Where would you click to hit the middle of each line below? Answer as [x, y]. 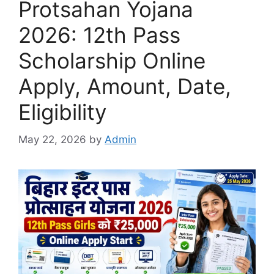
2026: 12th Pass [99, 35]
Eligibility [62, 112]
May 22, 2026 [52, 139]
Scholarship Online [112, 61]
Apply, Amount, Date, [125, 86]
